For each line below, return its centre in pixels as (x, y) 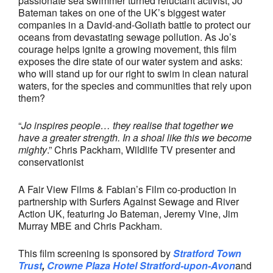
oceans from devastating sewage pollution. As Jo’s (127, 37)
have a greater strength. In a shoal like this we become (135, 137)
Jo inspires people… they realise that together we (127, 125)
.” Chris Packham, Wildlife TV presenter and (141, 149)
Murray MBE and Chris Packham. (90, 225)
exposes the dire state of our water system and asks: (130, 61)
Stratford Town (207, 253)
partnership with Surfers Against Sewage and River (129, 201)
